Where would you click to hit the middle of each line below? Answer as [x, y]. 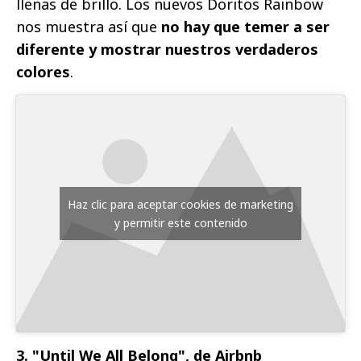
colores [43, 72]
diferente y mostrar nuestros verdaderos [167, 50]
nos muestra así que [87, 27]
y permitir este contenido [180, 222]
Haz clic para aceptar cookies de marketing [180, 204]
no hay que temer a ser [243, 27]
